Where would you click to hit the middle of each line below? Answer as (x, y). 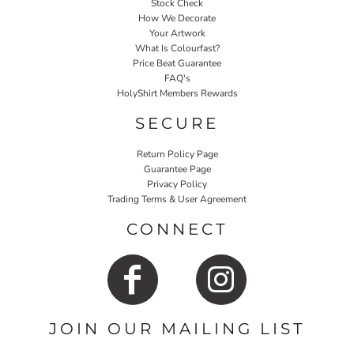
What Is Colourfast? (177, 48)
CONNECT (177, 229)
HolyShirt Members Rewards (177, 93)
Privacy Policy (177, 184)
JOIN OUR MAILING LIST (177, 328)
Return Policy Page (177, 154)
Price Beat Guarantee (177, 63)
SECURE (177, 123)
